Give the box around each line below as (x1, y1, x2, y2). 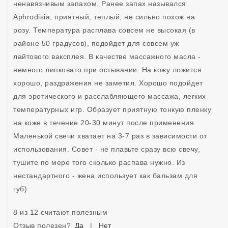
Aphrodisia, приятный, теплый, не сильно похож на (13, 12, 195, 21)
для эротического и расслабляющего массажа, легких (13, 92, 206, 100)
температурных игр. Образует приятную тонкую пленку (13, 105, 211, 113)
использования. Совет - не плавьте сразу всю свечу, (13, 145, 200, 153)
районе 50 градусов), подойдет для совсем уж (13, 39, 179, 47)
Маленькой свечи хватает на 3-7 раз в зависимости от (13, 131, 207, 140)
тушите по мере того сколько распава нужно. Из (13, 158, 185, 166)
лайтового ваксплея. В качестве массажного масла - (13, 52, 201, 61)
